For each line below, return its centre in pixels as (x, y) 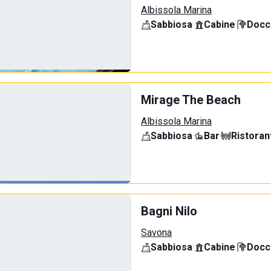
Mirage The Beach (191, 100)
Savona (156, 233)
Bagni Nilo (169, 211)
